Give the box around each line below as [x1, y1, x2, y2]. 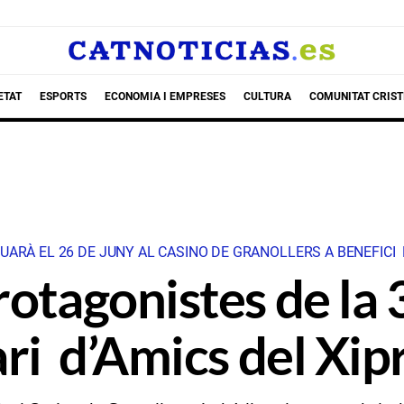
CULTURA [243, 89, 291, 103]
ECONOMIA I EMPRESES [104, 89, 225, 103]
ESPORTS [39, 89, 87, 103]
